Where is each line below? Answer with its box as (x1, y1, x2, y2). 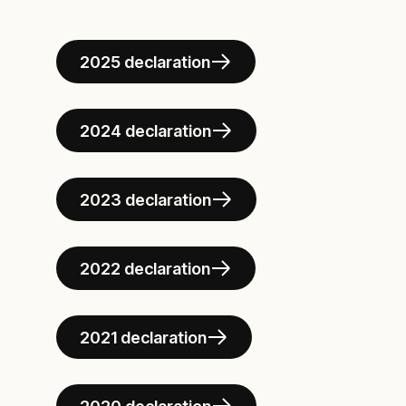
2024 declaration (80, 121, 211, 140)
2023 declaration (80, 189, 211, 209)
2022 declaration (80, 258, 210, 278)
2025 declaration (80, 52, 210, 72)
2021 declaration (80, 327, 207, 347)
